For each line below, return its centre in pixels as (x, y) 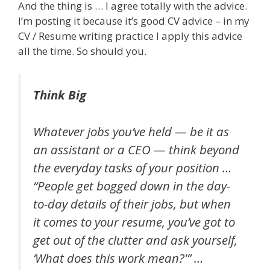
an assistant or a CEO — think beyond (136, 149)
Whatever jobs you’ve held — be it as (131, 131)
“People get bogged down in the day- (132, 185)
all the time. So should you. (82, 51)
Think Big (60, 95)
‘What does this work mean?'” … (118, 258)
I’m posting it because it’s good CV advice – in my (134, 20)
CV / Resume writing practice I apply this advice (130, 36)
